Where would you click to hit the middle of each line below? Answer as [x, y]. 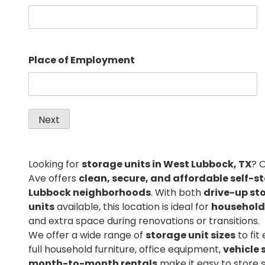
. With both [177, 193]
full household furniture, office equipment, [126, 250]
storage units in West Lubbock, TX [167, 164]
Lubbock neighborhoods [90, 193]
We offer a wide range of [87, 235]
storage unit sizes [190, 235]
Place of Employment [82, 60]
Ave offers [54, 179]
